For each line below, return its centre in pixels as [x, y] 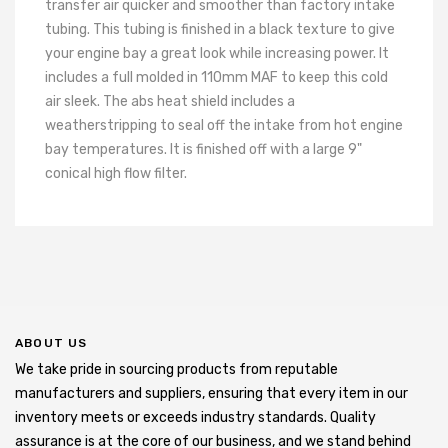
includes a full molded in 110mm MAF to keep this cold [216, 77]
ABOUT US [51, 342]
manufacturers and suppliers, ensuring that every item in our [211, 393]
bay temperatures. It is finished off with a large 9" [203, 149]
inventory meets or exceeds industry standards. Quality [195, 417]
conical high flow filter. [116, 173]
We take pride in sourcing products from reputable [176, 369]
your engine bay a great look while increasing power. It [217, 53]
